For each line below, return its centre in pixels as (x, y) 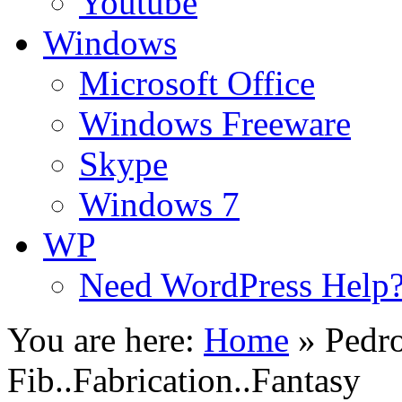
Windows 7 (159, 204)
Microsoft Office (197, 83)
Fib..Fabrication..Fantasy (184, 380)
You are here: (101, 340)
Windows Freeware (215, 123)
